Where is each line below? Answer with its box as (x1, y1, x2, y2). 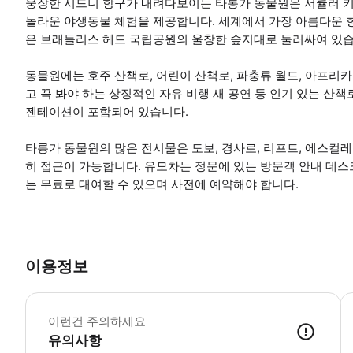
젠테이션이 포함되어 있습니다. (25, 103, 188, 119)
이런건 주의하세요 (48, 314, 146, 329)
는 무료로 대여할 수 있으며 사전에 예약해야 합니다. (25, 176, 299, 191)
